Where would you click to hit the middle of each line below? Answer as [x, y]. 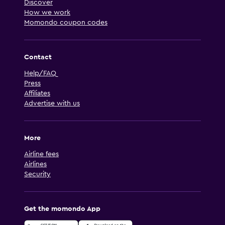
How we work [47, 12]
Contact [38, 57]
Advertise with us [52, 103]
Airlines [35, 164]
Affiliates [37, 93]
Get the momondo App [62, 209]
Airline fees [41, 154]
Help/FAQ [40, 73]
